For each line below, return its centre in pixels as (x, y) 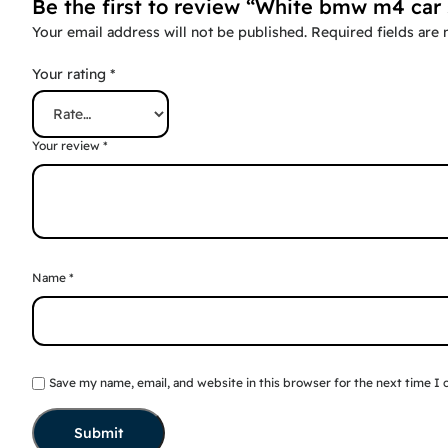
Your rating (71, 73)
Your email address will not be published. (169, 31)
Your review (67, 145)
